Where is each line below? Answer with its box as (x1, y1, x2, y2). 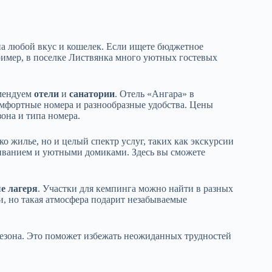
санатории (69, 89, 115, 100)
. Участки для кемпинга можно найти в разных (38, 183, 233, 194)
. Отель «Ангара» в (115, 89, 194, 100)
